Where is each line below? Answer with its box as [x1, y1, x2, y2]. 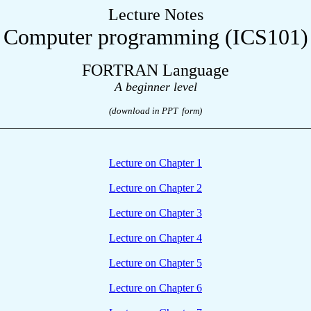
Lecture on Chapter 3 [109, 207, 202, 219]
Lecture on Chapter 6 [109, 282, 202, 294]
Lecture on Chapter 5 [109, 257, 202, 269]
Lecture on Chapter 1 [109, 157, 202, 169]
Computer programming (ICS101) [3, 24, 308, 49]
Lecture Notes [108, 6, 203, 24]
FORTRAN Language [82, 61, 229, 79]
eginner [131, 80, 170, 94]
